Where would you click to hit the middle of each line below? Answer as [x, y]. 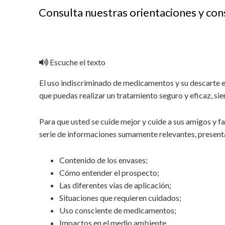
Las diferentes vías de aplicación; [116, 185]
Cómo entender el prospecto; [109, 173]
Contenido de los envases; [104, 160]
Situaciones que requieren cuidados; [121, 198]
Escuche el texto [77, 62]
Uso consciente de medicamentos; [118, 210]
